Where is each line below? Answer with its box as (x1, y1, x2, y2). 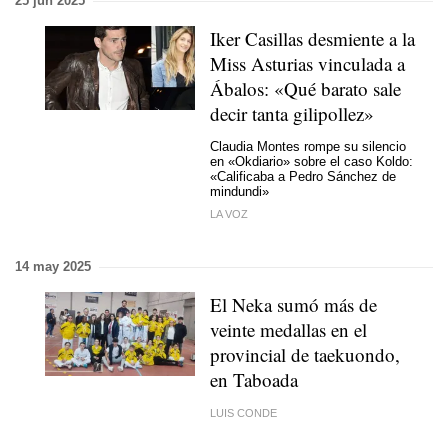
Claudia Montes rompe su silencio (210, 138, 406, 154)
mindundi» (210, 183, 269, 199)
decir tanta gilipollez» (210, 101, 374, 126)
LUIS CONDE (210, 406, 277, 419)
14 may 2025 (15, 259, 91, 274)
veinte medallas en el (210, 317, 367, 342)
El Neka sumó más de (210, 292, 377, 317)
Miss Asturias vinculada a (210, 51, 405, 76)
